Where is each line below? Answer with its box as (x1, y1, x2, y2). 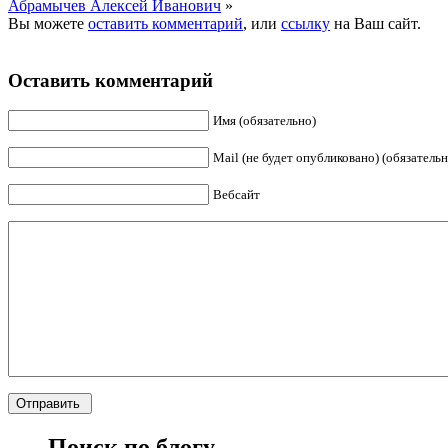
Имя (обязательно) (213, 113, 316, 129)
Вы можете (8, 14, 88, 32)
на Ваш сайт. (330, 14, 421, 32)
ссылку (281, 14, 330, 32)
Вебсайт (213, 187, 260, 203)
